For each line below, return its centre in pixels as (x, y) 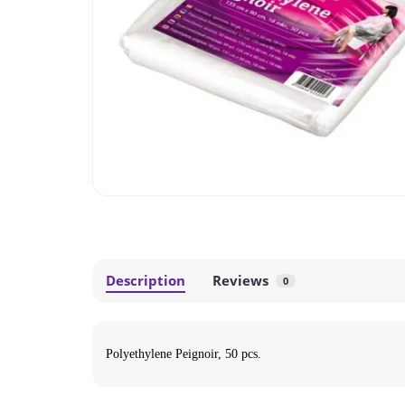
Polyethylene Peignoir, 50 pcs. (184, 353)
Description (146, 280)
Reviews (240, 280)
